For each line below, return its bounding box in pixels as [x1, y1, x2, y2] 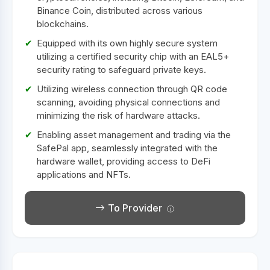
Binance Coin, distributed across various [37, 5, 202, 17]
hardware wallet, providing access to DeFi [37, 155, 210, 168]
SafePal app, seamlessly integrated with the [37, 142, 218, 154]
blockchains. [37, 18, 89, 30]
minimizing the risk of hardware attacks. [37, 110, 200, 122]
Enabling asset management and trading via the [37, 129, 231, 141]
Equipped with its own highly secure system [37, 37, 218, 49]
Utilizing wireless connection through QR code [37, 83, 227, 95]
